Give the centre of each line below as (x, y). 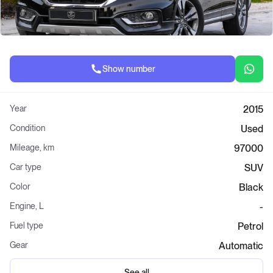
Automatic (241, 246)
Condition (27, 128)
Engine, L (27, 206)
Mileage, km (32, 147)
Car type (26, 167)
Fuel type (27, 225)
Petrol (250, 226)
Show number (129, 69)
